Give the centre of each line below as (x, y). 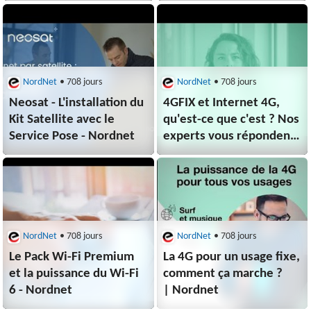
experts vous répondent (229, 136)
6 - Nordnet (41, 290)
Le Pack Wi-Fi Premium (72, 257)
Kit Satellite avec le (62, 119)
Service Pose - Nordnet (72, 136)
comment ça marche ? (223, 274)
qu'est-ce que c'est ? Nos (232, 119)
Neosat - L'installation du (77, 103)
